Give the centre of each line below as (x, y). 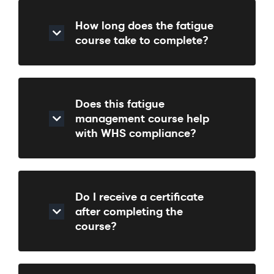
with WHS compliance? (136, 133)
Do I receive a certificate (139, 197)
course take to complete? (142, 40)
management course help (142, 118)
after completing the (129, 211)
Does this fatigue (120, 104)
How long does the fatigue (144, 25)
